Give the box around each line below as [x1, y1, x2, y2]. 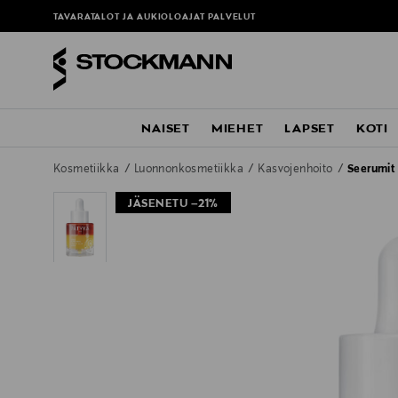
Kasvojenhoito [258, 163, 337, 177]
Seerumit [347, 163, 395, 177]
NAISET [141, 122, 190, 137]
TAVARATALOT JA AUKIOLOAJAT [53, 12, 208, 23]
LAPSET [284, 122, 335, 137]
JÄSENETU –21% [128, 198, 219, 211]
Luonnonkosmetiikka [133, 163, 247, 177]
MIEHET [211, 122, 264, 137]
